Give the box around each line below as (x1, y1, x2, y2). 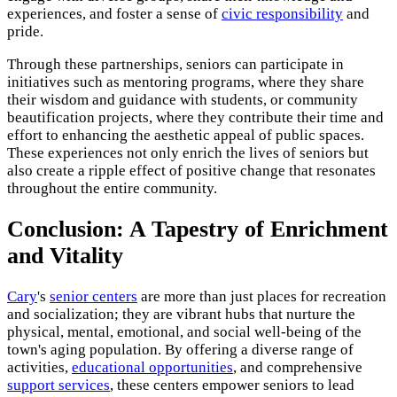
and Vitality (7, 243, 123, 269)
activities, (7, 359, 72, 377)
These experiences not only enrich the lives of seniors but (7, 144, 369, 161)
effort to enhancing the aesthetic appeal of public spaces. (7, 126, 364, 144)
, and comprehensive (233, 359, 362, 377)
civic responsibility (222, 4, 343, 22)
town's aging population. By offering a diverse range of (7, 341, 354, 359)
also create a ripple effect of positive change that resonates (7, 161, 376, 179)
